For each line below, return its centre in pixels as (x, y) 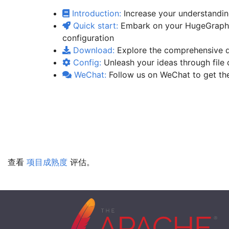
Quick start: (95, 26)
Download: (93, 50)
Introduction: (96, 14)
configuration (88, 38)
